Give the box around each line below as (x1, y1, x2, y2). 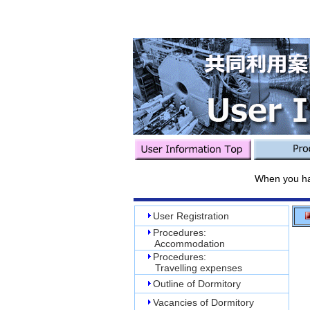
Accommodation (135, 238, 225, 249)
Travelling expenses (135, 262, 242, 273)
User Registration (152, 210, 229, 221)
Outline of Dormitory (152, 278, 241, 289)
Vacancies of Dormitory (152, 297, 254, 308)
